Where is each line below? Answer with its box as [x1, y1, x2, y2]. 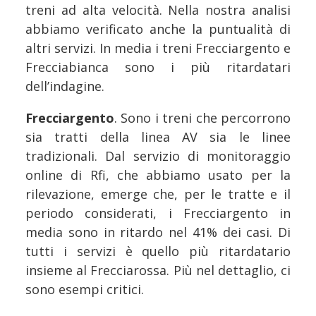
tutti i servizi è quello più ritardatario [25, 243, 291, 260]
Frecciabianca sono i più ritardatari [25, 59, 291, 76]
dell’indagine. [25, 78, 104, 95]
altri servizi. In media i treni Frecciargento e [25, 39, 291, 57]
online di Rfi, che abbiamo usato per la [25, 166, 291, 184]
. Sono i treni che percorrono [114, 109, 291, 127]
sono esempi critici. [25, 281, 144, 298]
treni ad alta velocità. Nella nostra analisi [25, 1, 291, 19]
